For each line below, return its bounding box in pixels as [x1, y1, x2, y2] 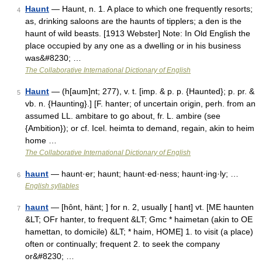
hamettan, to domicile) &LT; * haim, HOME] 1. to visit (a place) [25, 227, 253, 236]
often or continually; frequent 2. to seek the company [25, 239, 220, 249]
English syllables [25, 182, 79, 190]
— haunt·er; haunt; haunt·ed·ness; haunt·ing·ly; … [49, 169, 239, 178]
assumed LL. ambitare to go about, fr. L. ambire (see [25, 111, 220, 120]
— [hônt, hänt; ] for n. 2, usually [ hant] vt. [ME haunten [49, 202, 254, 212]
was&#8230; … [25, 53, 81, 63]
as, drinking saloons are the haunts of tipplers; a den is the [25, 16, 242, 26]
